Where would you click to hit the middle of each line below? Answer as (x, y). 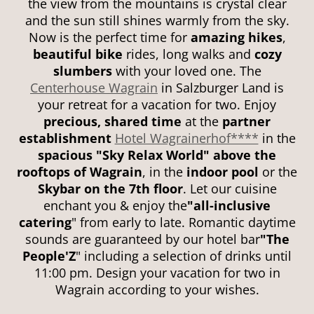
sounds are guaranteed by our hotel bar (142, 239)
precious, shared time (112, 122)
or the (278, 172)
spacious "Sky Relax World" (125, 155)
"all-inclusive (229, 206)
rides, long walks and (190, 54)
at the (202, 122)
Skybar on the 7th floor (110, 189)
